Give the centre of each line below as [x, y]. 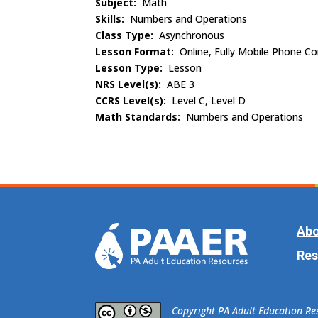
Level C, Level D [208, 100]
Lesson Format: [138, 51]
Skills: [113, 18]
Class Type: [127, 35]
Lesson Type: [132, 67]
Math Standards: [141, 116]
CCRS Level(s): [132, 100]
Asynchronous [192, 35]
